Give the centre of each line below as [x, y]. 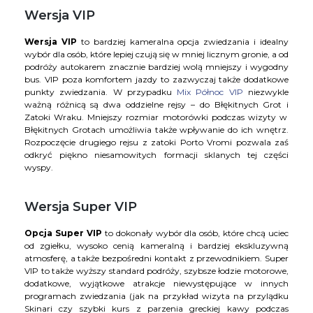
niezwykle [266, 92]
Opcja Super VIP [63, 233]
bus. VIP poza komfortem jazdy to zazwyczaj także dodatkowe [156, 80]
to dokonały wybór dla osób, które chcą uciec [195, 233]
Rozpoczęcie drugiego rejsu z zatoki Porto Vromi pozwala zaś [156, 143]
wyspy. [41, 168]
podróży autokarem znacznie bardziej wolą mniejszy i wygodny [156, 67]
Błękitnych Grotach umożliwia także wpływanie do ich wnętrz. [156, 130]
